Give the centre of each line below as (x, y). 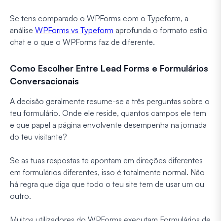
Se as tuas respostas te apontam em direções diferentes (106, 161)
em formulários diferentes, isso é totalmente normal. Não (107, 172)
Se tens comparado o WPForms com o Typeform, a (99, 18)
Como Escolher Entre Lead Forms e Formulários (109, 68)
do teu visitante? (38, 137)
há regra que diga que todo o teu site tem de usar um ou (107, 184)
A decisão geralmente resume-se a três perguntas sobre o (110, 101)
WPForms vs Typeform (74, 30)
